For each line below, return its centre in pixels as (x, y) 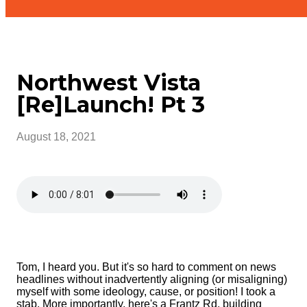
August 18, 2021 (56, 136)
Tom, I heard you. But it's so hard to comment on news (146, 267)
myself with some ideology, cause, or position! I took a (146, 291)
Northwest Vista (109, 83)
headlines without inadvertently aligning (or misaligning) (152, 279)
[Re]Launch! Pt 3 (111, 105)
